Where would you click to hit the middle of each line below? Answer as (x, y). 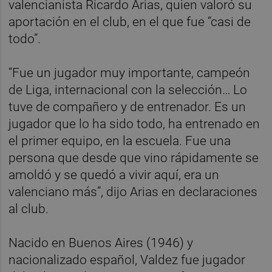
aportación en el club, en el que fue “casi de (130, 22)
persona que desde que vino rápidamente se (134, 158)
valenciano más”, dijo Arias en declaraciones (133, 192)
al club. (29, 209)
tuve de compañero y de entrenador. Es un (127, 107)
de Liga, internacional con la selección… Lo (128, 90)
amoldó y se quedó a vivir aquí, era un (114, 175)
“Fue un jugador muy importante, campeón (130, 73)
